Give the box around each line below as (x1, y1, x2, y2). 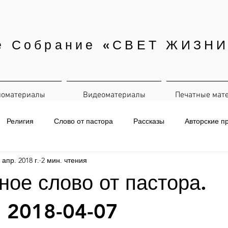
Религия (7, 116, 34, 126)
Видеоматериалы (82, 90, 146, 100)
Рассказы (133, 116, 164, 126)
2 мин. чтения (41, 155, 87, 165)
